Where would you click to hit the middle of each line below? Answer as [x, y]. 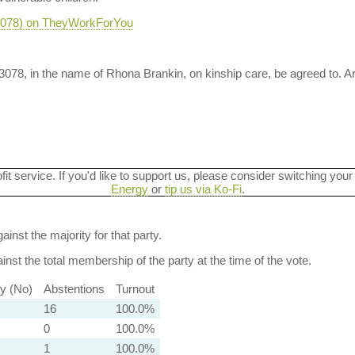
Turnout [135, 289]
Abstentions [74, 289]
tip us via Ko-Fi [203, 189]
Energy [129, 189]
